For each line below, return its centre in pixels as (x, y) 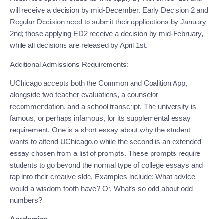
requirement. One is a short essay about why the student (100, 130)
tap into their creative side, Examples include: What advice (102, 177)
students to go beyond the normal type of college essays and (106, 165)
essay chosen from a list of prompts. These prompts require (105, 153)
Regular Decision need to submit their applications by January (108, 22)
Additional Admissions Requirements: (69, 64)
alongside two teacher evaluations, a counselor (84, 95)
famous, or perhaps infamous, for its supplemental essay (100, 118)
